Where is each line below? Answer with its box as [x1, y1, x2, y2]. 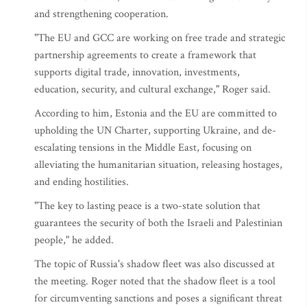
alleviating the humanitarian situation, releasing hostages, [34, 158, 282, 172]
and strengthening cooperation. [34, 7, 169, 21]
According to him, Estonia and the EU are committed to [34, 106, 277, 121]
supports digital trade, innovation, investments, [34, 65, 240, 79]
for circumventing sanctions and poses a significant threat [34, 291, 282, 306]
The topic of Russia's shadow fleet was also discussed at [34, 257, 275, 271]
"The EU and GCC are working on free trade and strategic [34, 31, 285, 45]
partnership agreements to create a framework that [34, 48, 256, 62]
